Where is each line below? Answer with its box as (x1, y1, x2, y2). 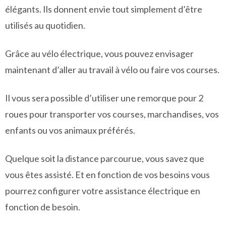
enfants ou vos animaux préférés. (5, 125, 135, 136)
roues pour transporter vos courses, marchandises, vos (5, 108, 219, 120)
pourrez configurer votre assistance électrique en (5, 185, 200, 196)
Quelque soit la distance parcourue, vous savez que (5, 153, 204, 164)
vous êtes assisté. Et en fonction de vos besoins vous (5, 169, 210, 180)
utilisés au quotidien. (5, 20, 85, 31)
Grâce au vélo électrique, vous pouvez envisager (5, 48, 194, 59)
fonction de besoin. (5, 201, 80, 212)
